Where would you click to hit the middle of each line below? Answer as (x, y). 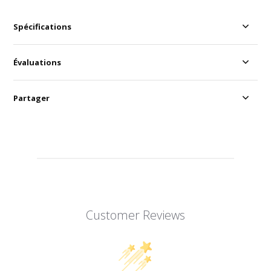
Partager (32, 98)
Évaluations (38, 63)
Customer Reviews (135, 215)
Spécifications (43, 27)
